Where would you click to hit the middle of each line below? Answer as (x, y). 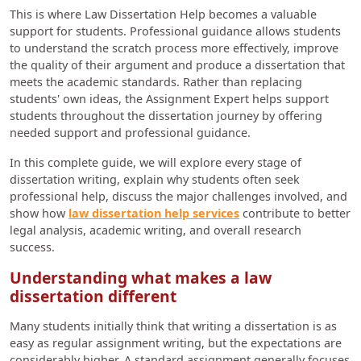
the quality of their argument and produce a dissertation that (177, 65)
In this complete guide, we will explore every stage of (156, 163)
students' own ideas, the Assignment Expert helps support (169, 99)
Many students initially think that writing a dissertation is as (173, 326)
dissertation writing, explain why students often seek (155, 180)
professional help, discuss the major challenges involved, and (178, 197)
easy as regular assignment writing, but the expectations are (176, 342)
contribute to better (295, 214)
